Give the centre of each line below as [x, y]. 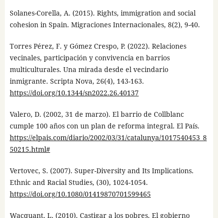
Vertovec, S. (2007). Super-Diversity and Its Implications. [101, 171]
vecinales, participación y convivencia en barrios [90, 58]
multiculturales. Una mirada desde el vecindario [89, 70]
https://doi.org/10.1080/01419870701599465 [80, 194]
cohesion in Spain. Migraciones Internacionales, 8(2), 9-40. [105, 25]
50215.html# [30, 149]
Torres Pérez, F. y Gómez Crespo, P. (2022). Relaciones [98, 46]
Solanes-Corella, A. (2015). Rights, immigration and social [102, 13]
